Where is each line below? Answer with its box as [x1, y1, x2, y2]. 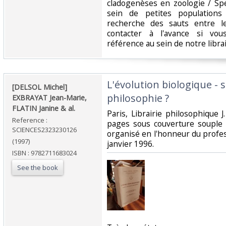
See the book [17, 163, 58, 173]
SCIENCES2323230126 [12, 125, 77, 135]
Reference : [12, 116, 47, 125]
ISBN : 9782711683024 [12, 148, 77, 158]
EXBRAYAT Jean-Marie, [12, 93, 87, 103]
